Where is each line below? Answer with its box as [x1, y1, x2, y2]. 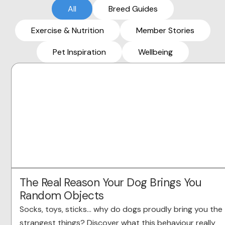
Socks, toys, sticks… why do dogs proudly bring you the [19, 204, 222, 215]
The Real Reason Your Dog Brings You [19, 175, 201, 190]
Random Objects [19, 188, 104, 203]
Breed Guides [108, 4, 158, 15]
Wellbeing [138, 47, 173, 58]
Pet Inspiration [52, 47, 106, 58]
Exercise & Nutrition [31, 25, 104, 36]
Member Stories [136, 25, 194, 36]
